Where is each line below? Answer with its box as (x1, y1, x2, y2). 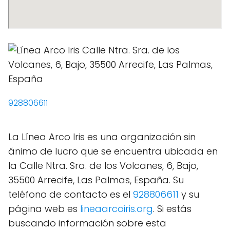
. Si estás (153, 202, 191, 215)
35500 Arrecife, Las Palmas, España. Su (8, 174, 184, 186)
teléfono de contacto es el (8, 188, 133, 201)
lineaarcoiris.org (80, 202, 153, 215)
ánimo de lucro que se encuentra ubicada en (8, 145, 218, 158)
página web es (8, 202, 80, 215)
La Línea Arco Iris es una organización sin (8, 130, 196, 143)
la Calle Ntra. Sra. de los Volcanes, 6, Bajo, (8, 159, 198, 172)
